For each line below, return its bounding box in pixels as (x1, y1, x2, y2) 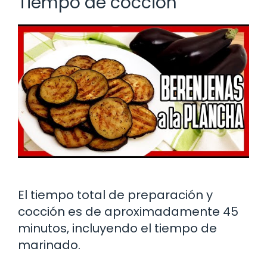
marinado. (18, 237, 80, 254)
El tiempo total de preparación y (18, 187, 213, 204)
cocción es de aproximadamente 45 (18, 203, 238, 221)
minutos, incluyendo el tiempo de (18, 220, 217, 237)
